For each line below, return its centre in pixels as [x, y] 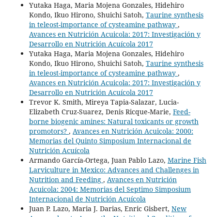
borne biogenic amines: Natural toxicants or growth [114, 121]
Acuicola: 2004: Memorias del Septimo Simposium [110, 189]
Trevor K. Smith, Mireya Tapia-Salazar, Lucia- [104, 102]
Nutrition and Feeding [66, 179]
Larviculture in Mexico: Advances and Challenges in [114, 170]
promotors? [49, 131]
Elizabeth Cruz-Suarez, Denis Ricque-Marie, [101, 111]
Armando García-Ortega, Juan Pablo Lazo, [98, 160]
